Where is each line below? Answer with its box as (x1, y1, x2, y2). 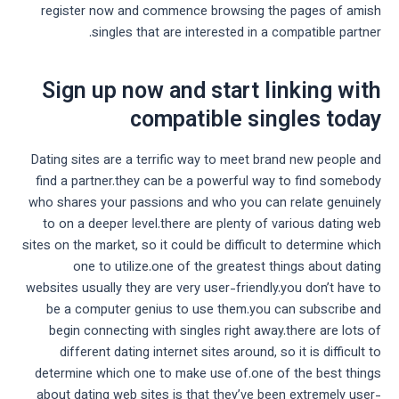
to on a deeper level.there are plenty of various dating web (43, 215, 381, 236)
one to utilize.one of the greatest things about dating (73, 257, 381, 279)
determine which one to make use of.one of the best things (35, 364, 381, 386)
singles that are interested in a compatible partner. (92, 23, 381, 45)
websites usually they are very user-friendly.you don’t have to (26, 279, 381, 300)
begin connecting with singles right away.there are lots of (49, 322, 381, 343)
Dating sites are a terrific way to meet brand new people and (31, 151, 381, 172)
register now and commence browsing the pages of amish (41, 2, 381, 23)
